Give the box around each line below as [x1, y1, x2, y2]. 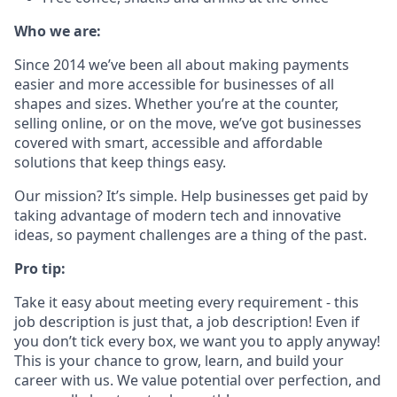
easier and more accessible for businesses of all [14, 74, 334, 94]
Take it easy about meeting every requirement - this [14, 292, 359, 312]
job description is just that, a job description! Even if [14, 312, 360, 331]
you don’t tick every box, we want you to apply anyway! [14, 331, 380, 351]
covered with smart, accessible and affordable [14, 133, 323, 152]
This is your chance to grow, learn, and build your [14, 351, 344, 370]
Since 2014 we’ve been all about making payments [14, 55, 349, 74]
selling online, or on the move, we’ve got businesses [14, 113, 362, 133]
